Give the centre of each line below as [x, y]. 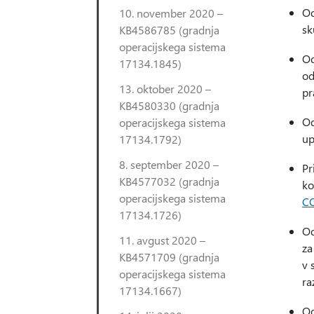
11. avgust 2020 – [162, 240]
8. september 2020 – [169, 164]
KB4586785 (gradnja [169, 30]
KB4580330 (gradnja [169, 105]
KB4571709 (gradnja [169, 257]
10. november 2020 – [171, 13]
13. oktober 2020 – [165, 89]
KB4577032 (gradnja [169, 181]
